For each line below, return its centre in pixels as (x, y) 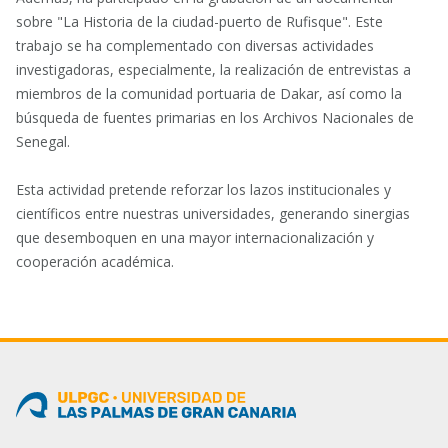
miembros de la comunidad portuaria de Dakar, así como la (209, 93)
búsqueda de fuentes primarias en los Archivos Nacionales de (215, 117)
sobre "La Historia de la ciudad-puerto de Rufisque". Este (199, 21)
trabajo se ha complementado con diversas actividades (195, 45)
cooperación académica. (97, 261)
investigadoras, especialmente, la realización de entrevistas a (213, 69)
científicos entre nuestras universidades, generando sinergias (213, 213)
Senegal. (43, 141)
